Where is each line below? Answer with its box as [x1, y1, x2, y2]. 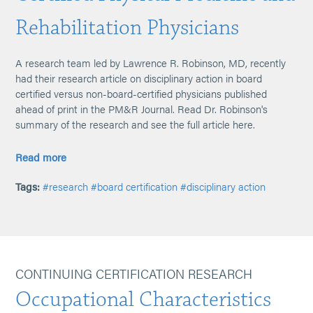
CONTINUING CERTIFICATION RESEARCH [15, 265, 253, 282]
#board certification [91, 179, 178, 194]
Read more [15, 150, 67, 164]
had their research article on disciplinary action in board [15, 71, 263, 85]
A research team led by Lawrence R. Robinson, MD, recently [15, 55, 286, 70]
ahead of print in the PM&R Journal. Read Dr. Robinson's [15, 101, 268, 116]
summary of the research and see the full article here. [15, 117, 256, 131]
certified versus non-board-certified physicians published [15, 86, 268, 101]
